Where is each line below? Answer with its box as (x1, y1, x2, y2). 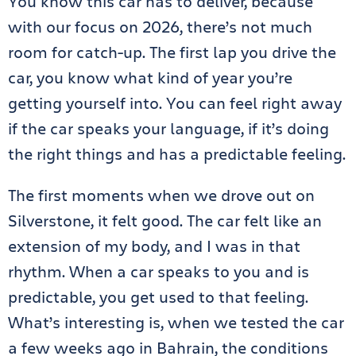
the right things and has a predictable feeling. (8, 142, 346, 164)
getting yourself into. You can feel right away (8, 91, 342, 114)
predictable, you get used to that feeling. (8, 285, 308, 308)
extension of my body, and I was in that (8, 234, 300, 257)
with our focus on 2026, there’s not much (8, 15, 312, 37)
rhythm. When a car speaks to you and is (8, 260, 309, 282)
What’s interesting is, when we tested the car (8, 311, 344, 333)
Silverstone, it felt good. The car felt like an (8, 209, 322, 231)
